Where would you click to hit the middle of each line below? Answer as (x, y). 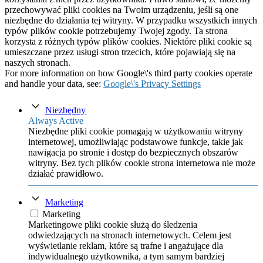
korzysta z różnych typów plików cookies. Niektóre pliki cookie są (128, 41)
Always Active (56, 120)
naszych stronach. (38, 62)
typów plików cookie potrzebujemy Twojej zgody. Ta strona (116, 31)
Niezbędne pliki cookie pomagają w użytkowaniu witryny (136, 131)
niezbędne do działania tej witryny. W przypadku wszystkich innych (131, 20)
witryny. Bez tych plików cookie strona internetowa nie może (142, 163)
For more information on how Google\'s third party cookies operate (129, 73)
